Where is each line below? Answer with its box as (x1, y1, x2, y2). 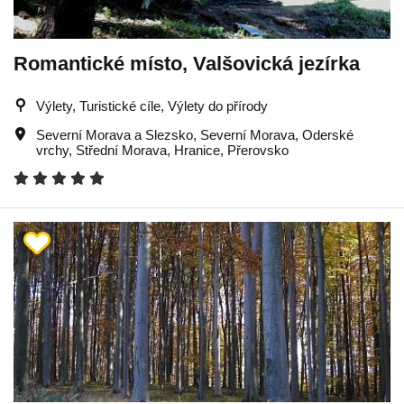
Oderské (302, 126, 353, 142)
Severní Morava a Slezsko (36, 126, 193, 142)
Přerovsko (227, 142, 289, 158)
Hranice (174, 142, 220, 158)
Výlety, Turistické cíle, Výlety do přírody (36, 97, 268, 114)
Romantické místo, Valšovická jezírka (14, 51, 360, 75)
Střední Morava (76, 142, 167, 158)
